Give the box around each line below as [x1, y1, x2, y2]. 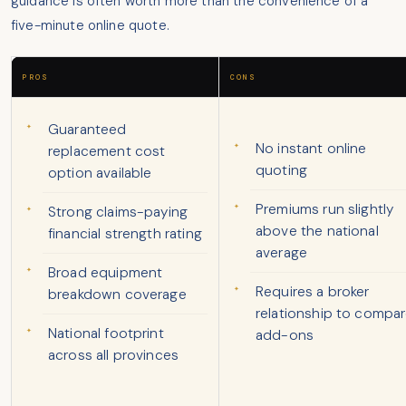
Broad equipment [48, 264, 163, 283]
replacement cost [48, 142, 166, 161]
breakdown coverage [48, 285, 187, 304]
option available [48, 164, 152, 183]
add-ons [256, 326, 314, 345]
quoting [256, 161, 308, 180]
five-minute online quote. [11, 16, 169, 35]
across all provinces [48, 346, 179, 365]
